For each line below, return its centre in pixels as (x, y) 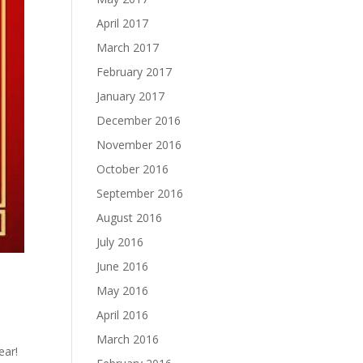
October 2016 (133, 169)
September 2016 (140, 193)
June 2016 (123, 266)
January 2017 (131, 96)
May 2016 (123, 290)
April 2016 (123, 315)
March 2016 (128, 339)
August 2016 (130, 218)
